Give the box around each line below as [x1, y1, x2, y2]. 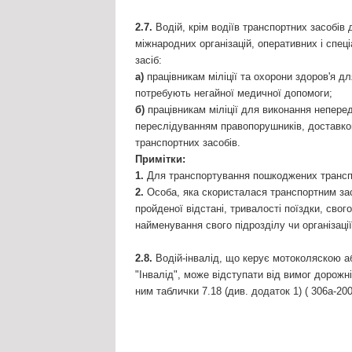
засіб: [135, 54, 162, 67]
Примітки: [135, 153, 185, 166]
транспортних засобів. [135, 137, 240, 149]
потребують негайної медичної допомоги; [135, 87, 332, 100]
